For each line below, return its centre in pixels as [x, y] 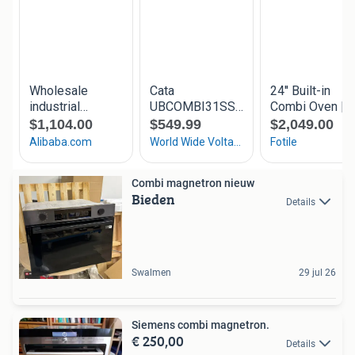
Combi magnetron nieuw [193, 183]
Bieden [153, 200]
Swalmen [151, 273]
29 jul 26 [317, 273]
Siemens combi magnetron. [200, 325]
